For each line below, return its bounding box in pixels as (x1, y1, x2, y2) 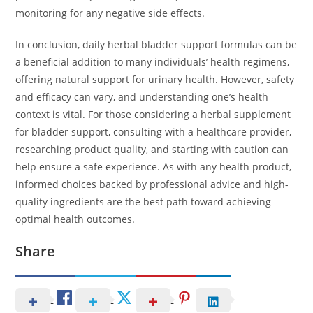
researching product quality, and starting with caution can (15, 143, 289, 156)
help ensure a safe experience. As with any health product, (15, 160, 292, 174)
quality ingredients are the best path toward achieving (15, 195, 272, 209)
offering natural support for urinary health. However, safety (15, 73, 295, 87)
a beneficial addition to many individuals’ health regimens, (15, 55, 290, 69)
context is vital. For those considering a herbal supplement (15, 108, 291, 122)
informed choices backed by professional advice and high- (15, 177, 289, 191)
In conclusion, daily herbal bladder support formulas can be (15, 38, 298, 52)
